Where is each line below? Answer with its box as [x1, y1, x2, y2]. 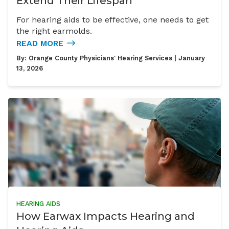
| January [172, 54, 205, 62]
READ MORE [16, 38, 63, 49]
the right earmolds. [16, 26, 92, 36]
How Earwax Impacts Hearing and [16, 210, 195, 223]
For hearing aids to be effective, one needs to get [16, 15, 209, 25]
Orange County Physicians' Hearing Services [29, 54, 172, 62]
